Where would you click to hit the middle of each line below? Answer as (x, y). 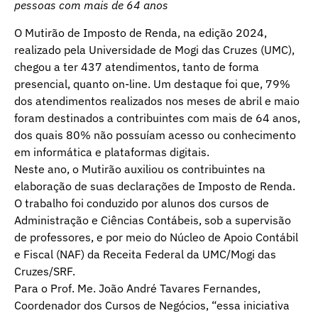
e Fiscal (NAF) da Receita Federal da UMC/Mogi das (145, 254)
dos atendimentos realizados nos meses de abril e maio (157, 100)
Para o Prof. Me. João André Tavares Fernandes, (137, 288)
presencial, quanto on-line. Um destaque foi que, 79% (152, 83)
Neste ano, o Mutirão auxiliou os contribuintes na (140, 169)
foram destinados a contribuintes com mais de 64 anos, (157, 117)
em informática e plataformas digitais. (112, 152)
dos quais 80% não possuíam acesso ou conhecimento (155, 135)
